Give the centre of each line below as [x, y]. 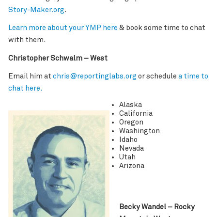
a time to [193, 77]
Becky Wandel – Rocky [157, 207]
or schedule [157, 77]
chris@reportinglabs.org [94, 77]
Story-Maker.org [36, 10]
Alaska [130, 105]
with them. [27, 40]
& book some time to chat [162, 28]
